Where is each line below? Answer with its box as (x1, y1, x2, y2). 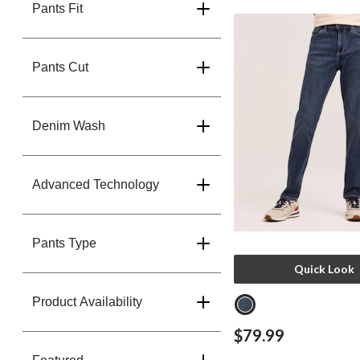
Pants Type (32, 236, 96, 250)
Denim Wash (32, 119, 105, 133)
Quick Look (294, 261, 355, 276)
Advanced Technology (32, 178, 159, 191)
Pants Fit (32, 2, 83, 15)
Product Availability (32, 295, 142, 309)
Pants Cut (32, 60, 88, 74)
